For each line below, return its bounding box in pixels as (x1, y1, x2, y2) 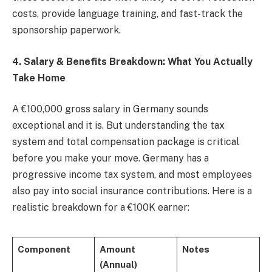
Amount (99, 244, 135, 255)
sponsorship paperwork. (12, 24, 121, 36)
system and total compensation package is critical (12, 136, 239, 148)
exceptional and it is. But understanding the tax (12, 120, 225, 132)
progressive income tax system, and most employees (12, 169, 252, 181)
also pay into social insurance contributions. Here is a (12, 185, 252, 197)
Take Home (12, 72, 66, 84)
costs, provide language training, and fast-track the (12, 8, 243, 20)
